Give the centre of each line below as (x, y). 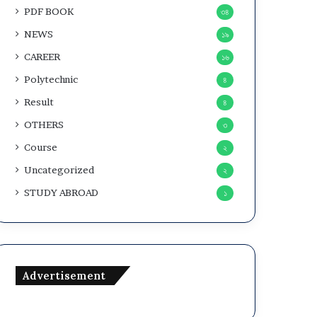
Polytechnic (51, 79)
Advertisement (64, 276)
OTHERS (44, 125)
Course (41, 147)
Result (39, 102)
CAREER (42, 57)
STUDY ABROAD (62, 192)
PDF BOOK (49, 11)
